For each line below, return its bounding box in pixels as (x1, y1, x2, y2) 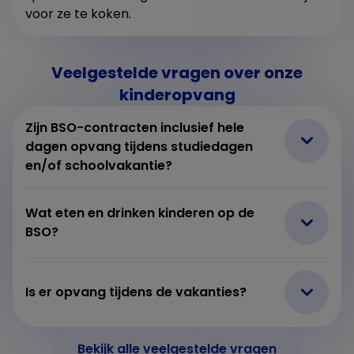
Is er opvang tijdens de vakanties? (25, 282, 247, 301)
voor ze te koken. (25, 4, 131, 23)
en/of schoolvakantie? (25, 156, 172, 175)
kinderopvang (119, 83, 235, 106)
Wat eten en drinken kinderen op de (25, 203, 254, 222)
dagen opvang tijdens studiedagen (25, 137, 253, 156)
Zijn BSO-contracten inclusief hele (25, 118, 244, 137)
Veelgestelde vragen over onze (51, 61, 303, 84)
